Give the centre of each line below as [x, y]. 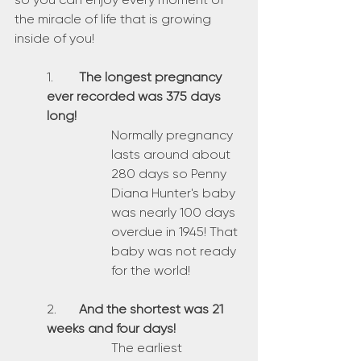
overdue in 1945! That [176, 232]
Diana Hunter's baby [175, 193]
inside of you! [54, 38]
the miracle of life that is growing [114, 19]
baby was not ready [175, 251]
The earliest [148, 348]
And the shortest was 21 [153, 309]
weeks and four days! [111, 328]
